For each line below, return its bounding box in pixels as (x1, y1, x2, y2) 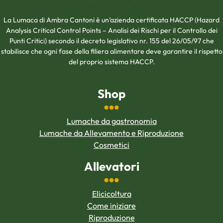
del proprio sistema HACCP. (68, 57, 155, 66)
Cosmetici (94, 139, 129, 150)
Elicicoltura (92, 188, 131, 199)
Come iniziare (87, 200, 136, 211)
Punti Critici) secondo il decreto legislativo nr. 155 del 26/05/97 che (9, 36, 214, 45)
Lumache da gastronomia (66, 115, 157, 126)
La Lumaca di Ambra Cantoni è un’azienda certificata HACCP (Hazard (3, 15, 220, 24)
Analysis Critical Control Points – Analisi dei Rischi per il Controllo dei (5, 25, 218, 35)
